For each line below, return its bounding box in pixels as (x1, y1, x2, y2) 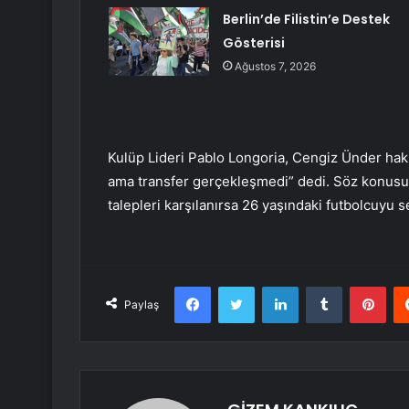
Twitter (254, 278, 294, 294)
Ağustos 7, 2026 (234, 59, 316, 74)
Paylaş (124, 298, 159, 312)
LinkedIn (298, 278, 345, 294)
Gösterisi (222, 34, 285, 53)
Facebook (210, 278, 266, 294)
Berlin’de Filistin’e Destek (222, 10, 390, 29)
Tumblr (341, 278, 380, 294)
